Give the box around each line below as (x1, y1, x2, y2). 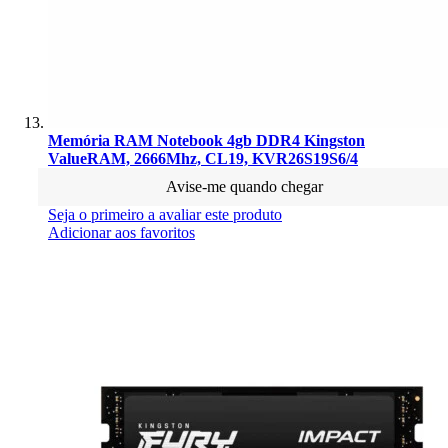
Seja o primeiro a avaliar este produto (48, 205, 282, 223)
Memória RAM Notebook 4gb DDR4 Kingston (48, 131, 365, 149)
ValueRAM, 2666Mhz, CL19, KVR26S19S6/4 (48, 149, 358, 167)
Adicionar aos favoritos (48, 223, 195, 241)
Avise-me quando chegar (165, 177, 323, 195)
